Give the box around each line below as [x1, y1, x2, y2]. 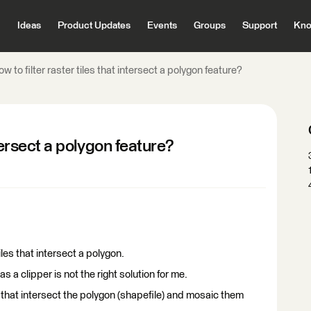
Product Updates [57, 21, 131, 31]
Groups [193, 21, 226, 31]
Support [242, 21, 277, 31]
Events [146, 21, 177, 31]
